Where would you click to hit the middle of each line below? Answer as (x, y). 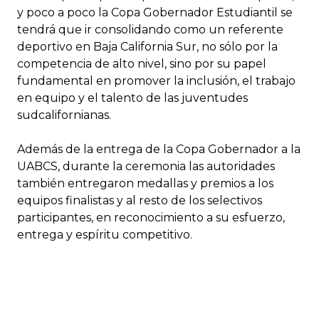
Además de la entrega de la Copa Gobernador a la (159, 149)
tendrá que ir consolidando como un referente (150, 29)
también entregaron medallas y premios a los (145, 183)
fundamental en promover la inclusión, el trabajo (156, 80)
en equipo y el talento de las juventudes (132, 98)
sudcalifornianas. (64, 115)
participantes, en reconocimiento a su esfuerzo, (151, 217)
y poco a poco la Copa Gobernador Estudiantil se (155, 12)
